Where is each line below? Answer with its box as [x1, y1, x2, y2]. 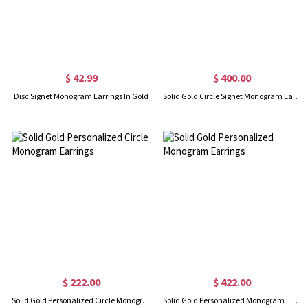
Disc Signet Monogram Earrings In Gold [14, 91, 149, 102]
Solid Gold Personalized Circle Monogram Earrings [142, 295, 151, 306]
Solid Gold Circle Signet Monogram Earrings [292, 91, 300, 102]
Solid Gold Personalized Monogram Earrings [289, 295, 298, 306]
